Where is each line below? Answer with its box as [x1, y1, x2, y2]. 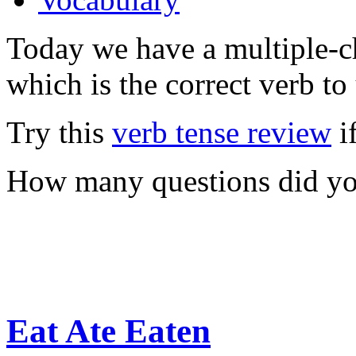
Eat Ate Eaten [6, 312, 211, 350]
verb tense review [112, 115, 331, 150]
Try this [6, 115, 112, 150]
